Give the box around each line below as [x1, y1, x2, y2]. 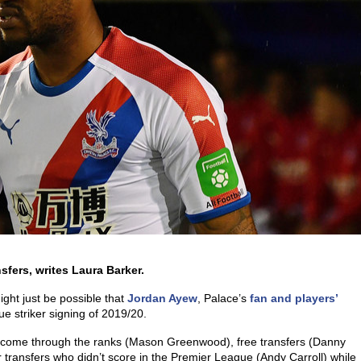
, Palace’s [197, 292, 250, 305]
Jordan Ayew [127, 292, 197, 305]
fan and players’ [250, 292, 338, 305]
